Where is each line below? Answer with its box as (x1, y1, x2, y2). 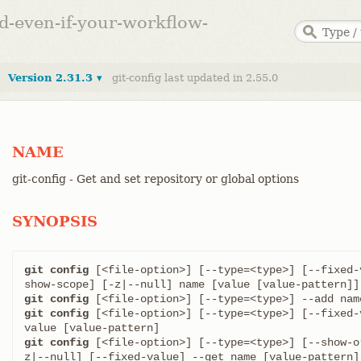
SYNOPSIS (12, 213, 98, 230)
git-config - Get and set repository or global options (12, 172, 299, 185)
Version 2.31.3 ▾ (8, 72, 102, 84)
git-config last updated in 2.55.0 (112, 72, 278, 84)
